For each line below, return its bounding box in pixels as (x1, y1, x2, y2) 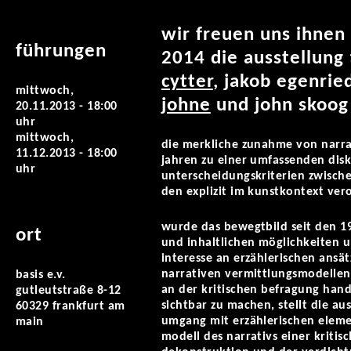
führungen (16, 42, 107, 61)
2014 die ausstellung (161, 49, 349, 68)
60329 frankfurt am (16, 300, 125, 313)
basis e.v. (16, 269, 66, 281)
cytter (161, 72, 213, 92)
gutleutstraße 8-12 (16, 284, 121, 297)
